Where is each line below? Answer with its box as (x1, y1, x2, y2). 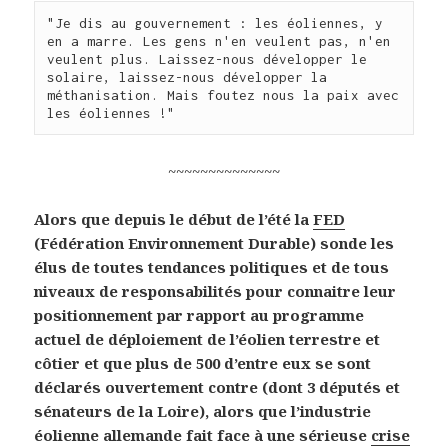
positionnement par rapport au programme (34, 305, 365, 326)
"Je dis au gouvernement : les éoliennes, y (47, 15, 384, 32)
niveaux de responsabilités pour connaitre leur (34, 281, 397, 302)
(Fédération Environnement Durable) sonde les (34, 233, 395, 254)
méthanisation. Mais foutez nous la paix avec (47, 87, 400, 104)
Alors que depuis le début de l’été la (34, 209, 314, 230)
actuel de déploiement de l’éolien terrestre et (34, 329, 381, 350)
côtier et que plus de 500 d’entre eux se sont (34, 353, 372, 374)
